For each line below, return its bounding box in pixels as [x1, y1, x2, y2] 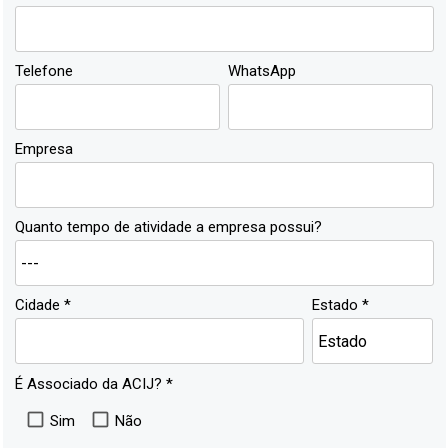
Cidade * [14, 296, 71, 314]
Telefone [14, 62, 73, 80]
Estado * [311, 296, 369, 314]
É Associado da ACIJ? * [14, 374, 173, 393]
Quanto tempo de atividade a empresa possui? [14, 218, 322, 236]
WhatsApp [228, 62, 297, 80]
